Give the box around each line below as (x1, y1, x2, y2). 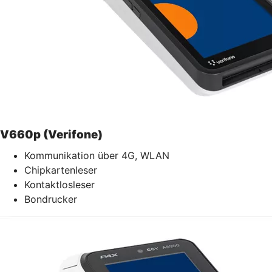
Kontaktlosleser (24, 178, 95, 191)
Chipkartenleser (24, 163, 97, 176)
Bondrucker (24, 192, 77, 205)
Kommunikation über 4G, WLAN (24, 149, 169, 161)
